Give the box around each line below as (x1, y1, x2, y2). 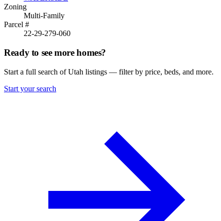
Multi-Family (24, 11, 65, 20)
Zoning (4, 2, 27, 11)
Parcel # (4, 20, 29, 29)
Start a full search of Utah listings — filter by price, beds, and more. (4, 67, 214, 76)
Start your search (4, 84, 56, 93)
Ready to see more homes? (4, 47, 107, 58)
